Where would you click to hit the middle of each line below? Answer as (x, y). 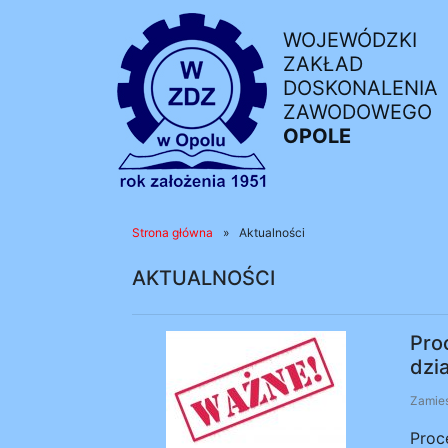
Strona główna (172, 232)
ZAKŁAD (323, 64)
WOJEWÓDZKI (350, 40)
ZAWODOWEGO (357, 112)
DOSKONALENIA (360, 88)
